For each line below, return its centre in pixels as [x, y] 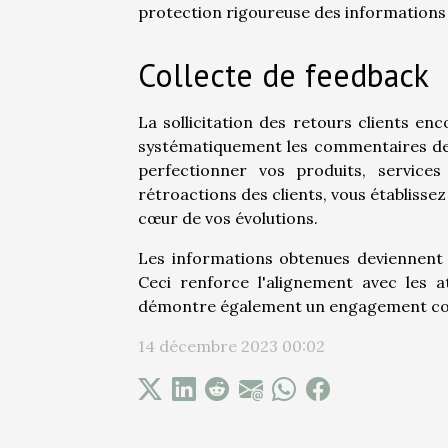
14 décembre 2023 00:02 [231, 346]
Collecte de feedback [283, 75]
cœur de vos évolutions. [228, 218]
